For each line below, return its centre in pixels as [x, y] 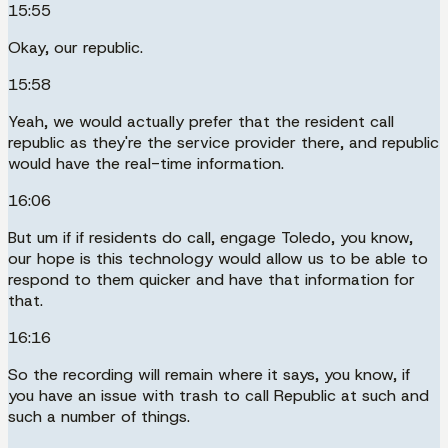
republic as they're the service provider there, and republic [223, 142]
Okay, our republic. [75, 47]
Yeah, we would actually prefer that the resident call [201, 121]
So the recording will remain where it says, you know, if [209, 374]
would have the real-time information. [146, 163]
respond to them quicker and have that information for [211, 279]
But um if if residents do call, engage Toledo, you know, [210, 237]
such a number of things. [99, 416]
